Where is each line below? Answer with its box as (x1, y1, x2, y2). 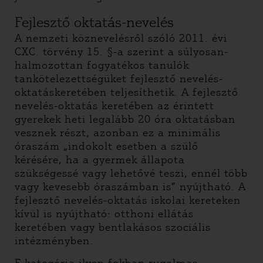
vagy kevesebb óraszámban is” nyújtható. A (15, 180, 246, 193)
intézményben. (15, 234, 93, 247)
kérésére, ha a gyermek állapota (15, 153, 185, 166)
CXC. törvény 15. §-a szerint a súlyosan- (15, 45, 228, 58)
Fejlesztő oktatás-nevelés (15, 14, 174, 31)
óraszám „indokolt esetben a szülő (15, 140, 198, 153)
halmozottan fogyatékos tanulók (15, 59, 189, 72)
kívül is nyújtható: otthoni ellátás (15, 207, 194, 220)
